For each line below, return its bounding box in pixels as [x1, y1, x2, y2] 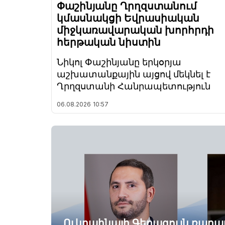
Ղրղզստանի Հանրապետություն [57, 81, 210, 92]
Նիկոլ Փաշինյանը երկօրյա [57, 57, 181, 68]
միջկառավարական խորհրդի [57, 24, 214, 37]
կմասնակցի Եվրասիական [57, 12, 199, 25]
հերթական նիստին [57, 36, 161, 49]
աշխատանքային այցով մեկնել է [57, 69, 210, 80]
